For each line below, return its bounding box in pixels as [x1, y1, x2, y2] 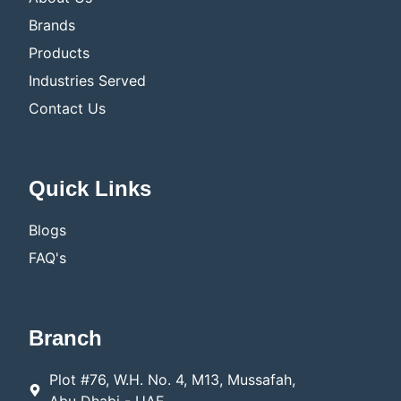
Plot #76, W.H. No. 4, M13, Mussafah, [48, 371, 295, 389]
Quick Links [29, 176, 151, 201]
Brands [29, 16, 75, 35]
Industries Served [29, 72, 146, 90]
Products [29, 44, 90, 63]
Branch [29, 326, 102, 351]
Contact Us [29, 99, 106, 118]
